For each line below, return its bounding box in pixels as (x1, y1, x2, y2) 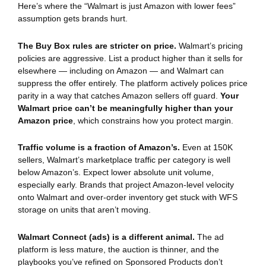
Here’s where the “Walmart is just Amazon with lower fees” (18, 1, 236, 11)
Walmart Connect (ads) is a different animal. (18, 232, 195, 242)
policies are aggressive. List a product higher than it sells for (18, 53, 243, 63)
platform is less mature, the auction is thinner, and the (18, 244, 219, 254)
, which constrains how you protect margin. (73, 115, 233, 125)
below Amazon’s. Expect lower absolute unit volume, (18, 167, 214, 178)
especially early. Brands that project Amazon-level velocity (18, 180, 234, 190)
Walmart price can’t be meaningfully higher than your (18, 103, 233, 113)
